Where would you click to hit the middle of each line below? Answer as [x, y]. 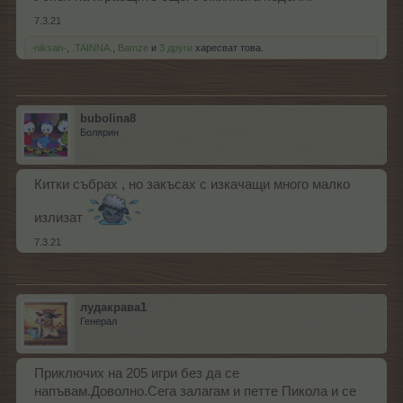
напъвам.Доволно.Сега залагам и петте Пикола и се [195, 391]
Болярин [99, 132]
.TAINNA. [92, 47]
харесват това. [228, 47]
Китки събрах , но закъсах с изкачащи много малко [192, 184]
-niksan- [49, 47]
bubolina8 [108, 118]
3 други [176, 47]
